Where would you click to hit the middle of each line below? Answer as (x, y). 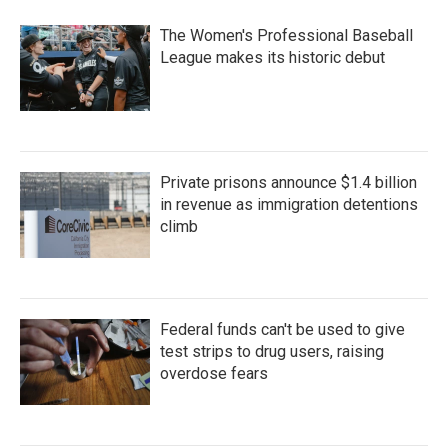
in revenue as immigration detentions (289, 204)
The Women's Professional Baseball (286, 35)
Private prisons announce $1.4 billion (288, 182)
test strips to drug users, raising (272, 351)
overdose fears (214, 373)
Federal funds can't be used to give (282, 329)
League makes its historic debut (272, 57)
